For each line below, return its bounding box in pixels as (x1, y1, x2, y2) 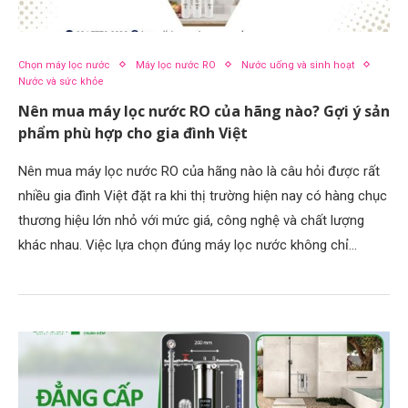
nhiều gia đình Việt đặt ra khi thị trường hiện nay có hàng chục (18, 187, 387, 204)
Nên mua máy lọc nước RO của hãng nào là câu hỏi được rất (18, 162, 380, 179)
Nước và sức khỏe (18, 75, 104, 87)
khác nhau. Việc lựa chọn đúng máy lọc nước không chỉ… (18, 236, 357, 253)
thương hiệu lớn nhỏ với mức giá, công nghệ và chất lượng (18, 211, 364, 229)
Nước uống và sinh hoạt (241, 58, 354, 71)
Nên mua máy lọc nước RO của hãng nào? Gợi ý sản (18, 100, 390, 121)
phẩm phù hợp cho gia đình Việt (18, 122, 248, 143)
